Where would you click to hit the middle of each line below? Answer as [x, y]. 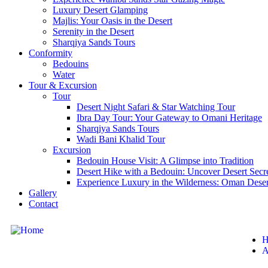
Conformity [51, 53]
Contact [43, 204]
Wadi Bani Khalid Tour [121, 139]
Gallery [43, 193]
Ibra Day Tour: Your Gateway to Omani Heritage [169, 118]
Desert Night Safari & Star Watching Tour [156, 107]
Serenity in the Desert [93, 31]
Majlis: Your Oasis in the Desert [112, 21]
